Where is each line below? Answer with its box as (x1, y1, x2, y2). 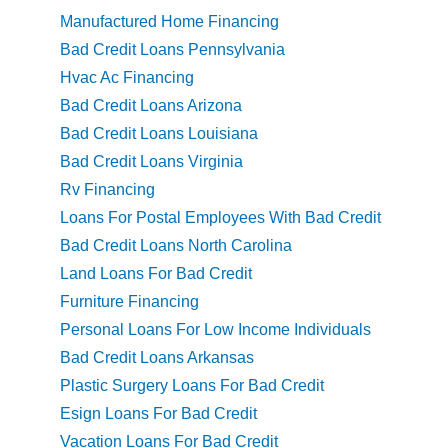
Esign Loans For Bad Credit (60, 405, 257, 423)
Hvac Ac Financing (60, 69, 194, 87)
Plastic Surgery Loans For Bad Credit (60, 377, 324, 395)
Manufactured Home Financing (60, 13, 279, 31)
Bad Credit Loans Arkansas (60, 349, 254, 367)
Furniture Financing (60, 293, 199, 311)
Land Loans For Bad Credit (60, 265, 252, 283)
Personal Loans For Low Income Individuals (60, 321, 371, 339)
